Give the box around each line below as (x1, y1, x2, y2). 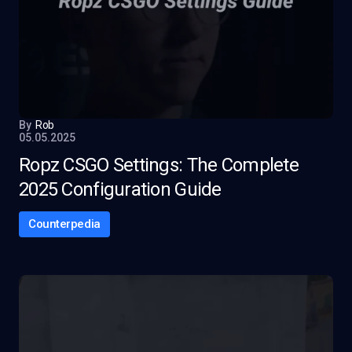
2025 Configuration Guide (19, 178, 222, 200)
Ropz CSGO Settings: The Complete (19, 154, 299, 176)
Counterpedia (28, 217, 101, 231)
